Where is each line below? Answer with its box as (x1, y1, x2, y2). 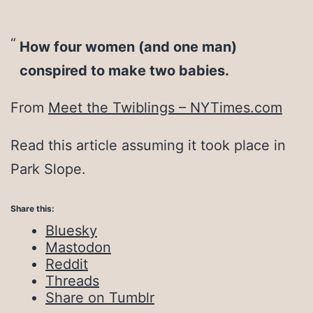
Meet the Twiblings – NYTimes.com (48, 99, 282, 117)
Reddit (45, 256, 88, 273)
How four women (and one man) (19, 38, 237, 55)
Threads (45, 272, 99, 290)
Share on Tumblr (45, 289, 154, 307)
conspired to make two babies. (19, 61, 229, 79)
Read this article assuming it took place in (10, 137, 286, 154)
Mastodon (45, 239, 111, 256)
